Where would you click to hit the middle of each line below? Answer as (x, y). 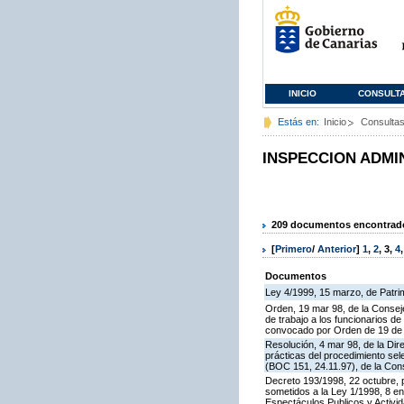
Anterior (337, 249)
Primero (294, 249)
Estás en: (298, 122)
